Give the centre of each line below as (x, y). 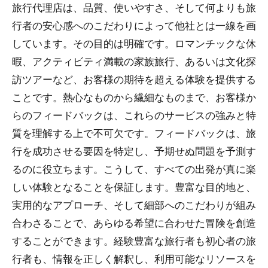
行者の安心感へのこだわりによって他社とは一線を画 (134, 25)
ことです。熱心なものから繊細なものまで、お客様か (134, 97)
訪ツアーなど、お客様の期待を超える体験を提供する (134, 79)
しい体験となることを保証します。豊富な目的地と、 (134, 187)
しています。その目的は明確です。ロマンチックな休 (134, 43)
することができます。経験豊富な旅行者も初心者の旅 (134, 240)
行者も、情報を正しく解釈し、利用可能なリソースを (134, 258)
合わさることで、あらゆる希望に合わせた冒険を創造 (134, 223)
